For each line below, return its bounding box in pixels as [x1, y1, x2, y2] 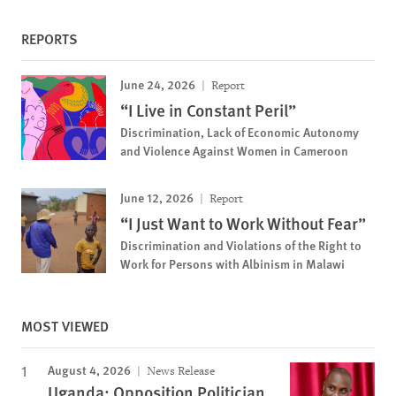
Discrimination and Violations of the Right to [120, 235, 362, 254]
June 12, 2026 [120, 187, 194, 206]
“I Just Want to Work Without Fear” [120, 210, 366, 235]
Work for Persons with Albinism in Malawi [120, 254, 345, 272]
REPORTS [21, 27, 78, 49]
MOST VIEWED [21, 315, 109, 336]
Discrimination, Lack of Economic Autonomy [120, 122, 359, 141]
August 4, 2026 [48, 360, 131, 378]
